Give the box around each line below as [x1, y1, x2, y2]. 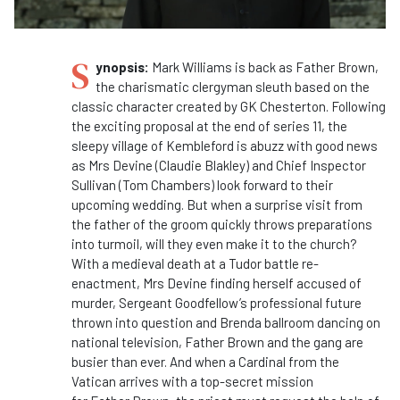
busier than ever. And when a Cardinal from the [71, 354, 339, 370]
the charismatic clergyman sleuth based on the [96, 79, 370, 95]
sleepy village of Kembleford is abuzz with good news [71, 137, 378, 154]
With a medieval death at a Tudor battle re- [71, 255, 319, 271]
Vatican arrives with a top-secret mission [71, 373, 313, 389]
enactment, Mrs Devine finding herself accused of [71, 275, 362, 291]
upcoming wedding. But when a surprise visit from [71, 196, 362, 212]
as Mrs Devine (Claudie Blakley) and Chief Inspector [71, 157, 366, 173]
